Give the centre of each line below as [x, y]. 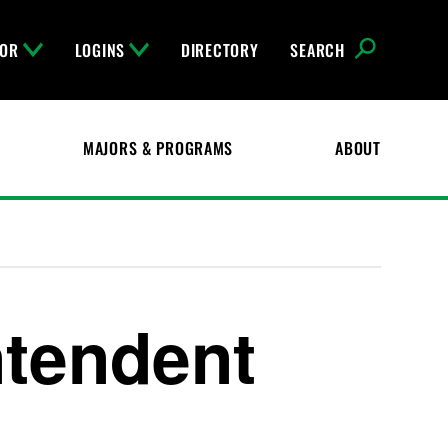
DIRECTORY [220, 50]
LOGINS [99, 50]
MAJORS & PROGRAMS [158, 148]
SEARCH [317, 50]
